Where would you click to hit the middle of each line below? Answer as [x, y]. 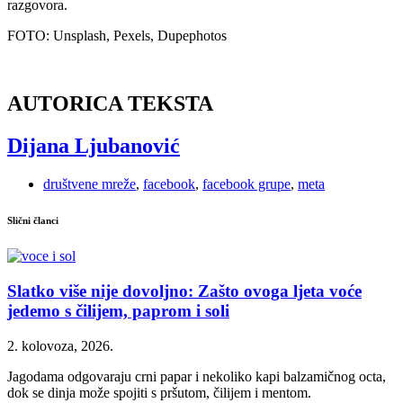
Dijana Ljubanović [94, 146]
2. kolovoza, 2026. [60, 345]
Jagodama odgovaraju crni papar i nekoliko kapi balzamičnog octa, [197, 376]
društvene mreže [90, 184]
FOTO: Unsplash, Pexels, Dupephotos [117, 35]
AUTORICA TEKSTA [110, 104]
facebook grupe [246, 184]
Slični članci [33, 221]
